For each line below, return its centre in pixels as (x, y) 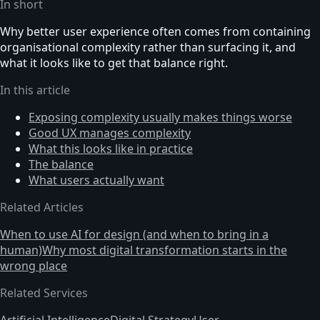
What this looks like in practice (111, 148)
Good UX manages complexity (110, 132)
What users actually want (96, 180)
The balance (61, 164)
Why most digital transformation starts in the (165, 250)
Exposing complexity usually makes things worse (160, 117)
